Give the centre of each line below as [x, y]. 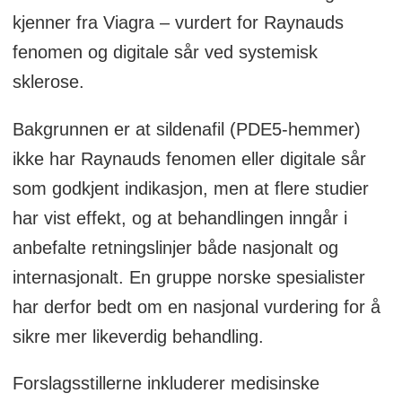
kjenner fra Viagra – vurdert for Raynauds [178, 22]
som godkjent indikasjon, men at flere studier [190, 188]
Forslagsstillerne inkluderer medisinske [166, 384]
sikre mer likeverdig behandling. [138, 336]
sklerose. [48, 81]
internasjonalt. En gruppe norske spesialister [188, 277]
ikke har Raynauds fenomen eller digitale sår [189, 158]
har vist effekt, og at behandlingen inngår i [179, 218]
